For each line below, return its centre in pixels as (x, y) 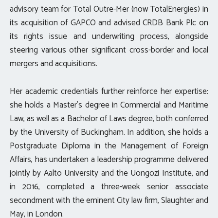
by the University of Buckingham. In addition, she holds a (109, 132)
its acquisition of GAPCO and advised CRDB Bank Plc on (109, 23)
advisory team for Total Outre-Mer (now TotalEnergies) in (109, 9)
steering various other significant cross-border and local (109, 50)
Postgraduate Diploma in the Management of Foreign (109, 146)
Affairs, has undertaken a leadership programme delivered (109, 159)
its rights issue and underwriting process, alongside (109, 36)
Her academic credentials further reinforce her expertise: (109, 91)
